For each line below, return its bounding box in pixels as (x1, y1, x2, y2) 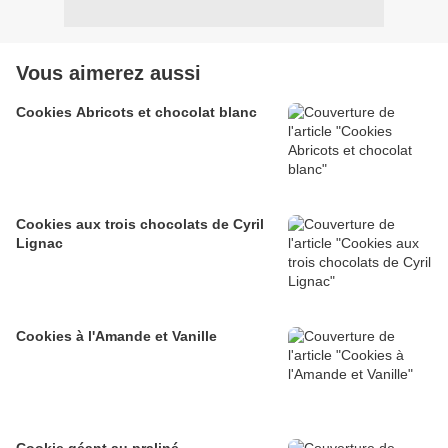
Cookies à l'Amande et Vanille (16, 328, 217, 345)
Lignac (16, 235, 63, 252)
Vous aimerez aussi (16, 62, 201, 85)
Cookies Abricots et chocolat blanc (138, 104, 257, 121)
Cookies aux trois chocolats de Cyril (16, 216, 264, 233)
